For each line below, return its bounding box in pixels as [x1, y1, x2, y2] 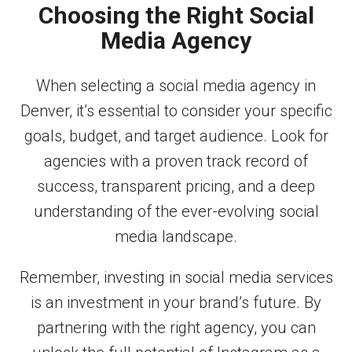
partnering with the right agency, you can [36, 318, 316, 338]
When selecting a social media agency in [36, 76, 316, 96]
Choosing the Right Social [38, 2, 314, 30]
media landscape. [115, 227, 237, 247]
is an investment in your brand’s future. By [31, 293, 321, 313]
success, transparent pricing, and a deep [37, 177, 315, 196]
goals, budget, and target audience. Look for [24, 126, 328, 146]
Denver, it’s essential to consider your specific [20, 101, 332, 121]
